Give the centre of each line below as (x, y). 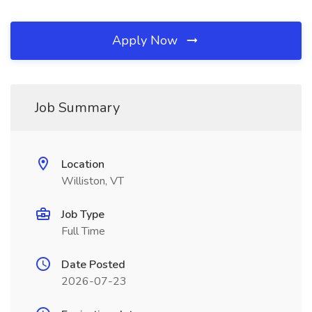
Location (83, 164)
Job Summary (77, 108)
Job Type (83, 214)
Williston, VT (93, 181)
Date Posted (93, 265)
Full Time (83, 231)
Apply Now (147, 40)
